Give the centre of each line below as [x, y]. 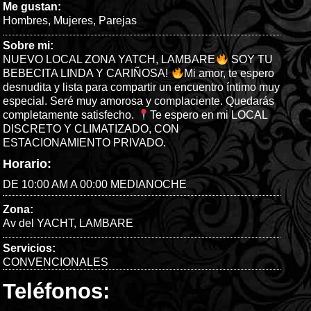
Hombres [26, 21]
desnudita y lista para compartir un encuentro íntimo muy [142, 87]
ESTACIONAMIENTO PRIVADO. [85, 143]
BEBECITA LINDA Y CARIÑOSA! [87, 74]
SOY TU [250, 60]
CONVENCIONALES [56, 262]
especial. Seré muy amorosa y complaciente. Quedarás [139, 101]
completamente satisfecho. [70, 115]
